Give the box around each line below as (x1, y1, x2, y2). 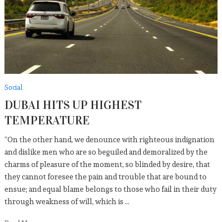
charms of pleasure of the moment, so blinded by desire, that (4, 159, 210, 170)
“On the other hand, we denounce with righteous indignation (4, 134, 215, 145)
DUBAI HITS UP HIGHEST (4, 98, 142, 112)
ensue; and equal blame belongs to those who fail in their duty (4, 183, 217, 195)
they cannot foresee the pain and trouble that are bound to (4, 171, 207, 182)
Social (4, 82, 22, 93)
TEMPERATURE (4, 113, 90, 128)
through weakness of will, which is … (4, 196, 129, 207)
